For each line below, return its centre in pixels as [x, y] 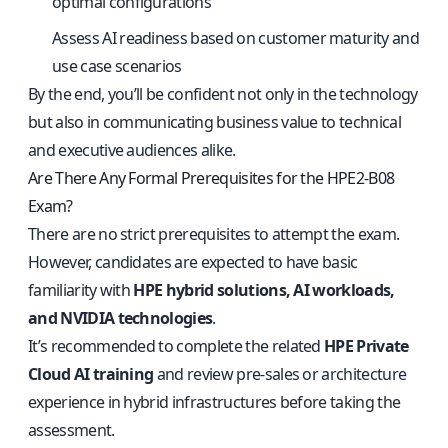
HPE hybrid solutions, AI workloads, [264, 290]
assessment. [71, 430]
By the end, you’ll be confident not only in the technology [223, 94]
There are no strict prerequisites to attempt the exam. [214, 234]
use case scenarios [117, 66]
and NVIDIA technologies [120, 318]
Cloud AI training [91, 374]
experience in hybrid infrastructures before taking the [214, 402]
